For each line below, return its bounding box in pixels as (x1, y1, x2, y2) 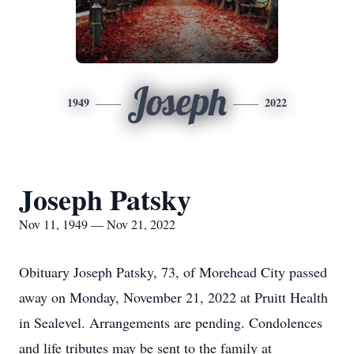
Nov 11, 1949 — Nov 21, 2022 (19, 216, 175, 232)
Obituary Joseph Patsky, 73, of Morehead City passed (19, 262, 327, 281)
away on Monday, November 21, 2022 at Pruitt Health (19, 288, 328, 307)
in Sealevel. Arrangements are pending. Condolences (19, 313, 322, 332)
